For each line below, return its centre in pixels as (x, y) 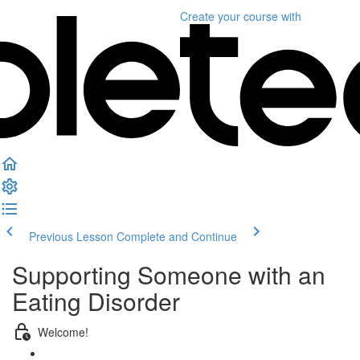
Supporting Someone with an (169, 274)
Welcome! (63, 331)
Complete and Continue (177, 236)
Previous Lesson (71, 236)
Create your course (229, 16)
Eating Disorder (96, 301)
